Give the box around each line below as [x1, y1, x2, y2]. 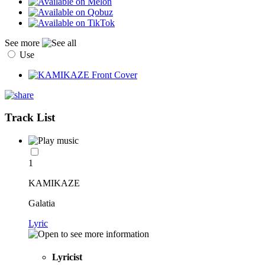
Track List [5, 111, 55, 124]
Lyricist [52, 252, 82, 263]
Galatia [28, 198, 55, 209]
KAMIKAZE [28, 178, 80, 189]
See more [5, 37, 42, 48]
